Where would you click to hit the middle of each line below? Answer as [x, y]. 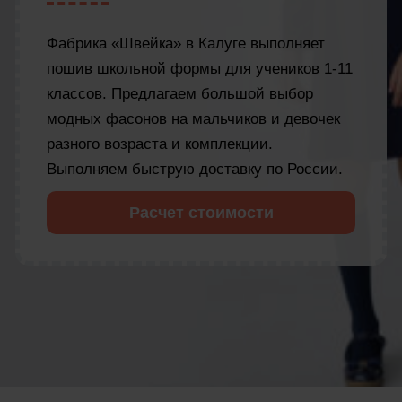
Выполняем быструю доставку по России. [195, 169]
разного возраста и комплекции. [160, 144]
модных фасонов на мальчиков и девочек [193, 118]
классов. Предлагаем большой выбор [180, 93]
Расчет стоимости [201, 212]
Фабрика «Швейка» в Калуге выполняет [186, 43]
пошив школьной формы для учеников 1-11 [200, 68]
